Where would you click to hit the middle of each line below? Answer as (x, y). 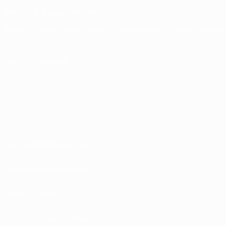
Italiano (183, 29)
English (45, 29)
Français (71, 29)
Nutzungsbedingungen (47, 144)
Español (157, 29)
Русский (129, 29)
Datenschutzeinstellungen (54, 218)
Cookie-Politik (30, 194)
